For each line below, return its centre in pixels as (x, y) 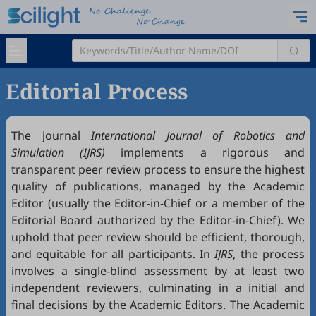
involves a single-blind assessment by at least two (158, 271)
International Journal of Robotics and (198, 135)
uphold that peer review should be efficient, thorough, (158, 237)
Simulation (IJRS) (59, 152)
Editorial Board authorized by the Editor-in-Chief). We (158, 220)
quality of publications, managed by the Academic (158, 186)
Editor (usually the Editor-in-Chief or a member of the (158, 203)
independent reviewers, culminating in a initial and (158, 288)
